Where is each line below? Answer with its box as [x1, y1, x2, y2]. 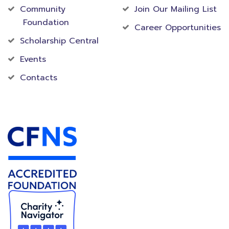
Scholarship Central [20, 35, 99, 47]
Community [20, 3, 65, 15]
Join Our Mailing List [134, 3, 217, 15]
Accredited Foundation [8, 101, 139, 118]
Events [20, 53, 46, 65]
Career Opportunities [134, 21, 221, 34]
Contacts [20, 72, 57, 84]
